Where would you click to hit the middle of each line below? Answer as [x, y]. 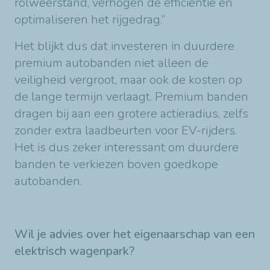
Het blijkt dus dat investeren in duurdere [124, 46]
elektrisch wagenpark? [76, 251]
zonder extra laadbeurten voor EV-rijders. [126, 130]
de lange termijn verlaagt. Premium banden [131, 96]
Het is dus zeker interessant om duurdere [127, 147]
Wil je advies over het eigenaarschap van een [135, 234]
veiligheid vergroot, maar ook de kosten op [128, 80]
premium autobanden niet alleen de [111, 63]
